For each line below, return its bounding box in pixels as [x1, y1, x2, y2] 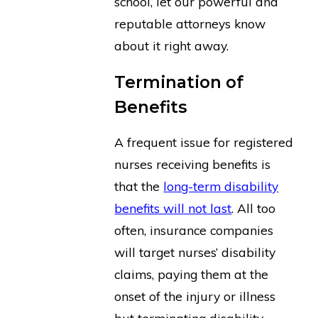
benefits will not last [114, 200, 232, 216]
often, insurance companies [114, 222, 274, 238]
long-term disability [163, 178, 279, 194]
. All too [231, 200, 276, 216]
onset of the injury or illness [114, 288, 276, 305]
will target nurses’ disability [114, 244, 276, 261]
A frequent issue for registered [114, 134, 294, 150]
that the [114, 178, 164, 194]
